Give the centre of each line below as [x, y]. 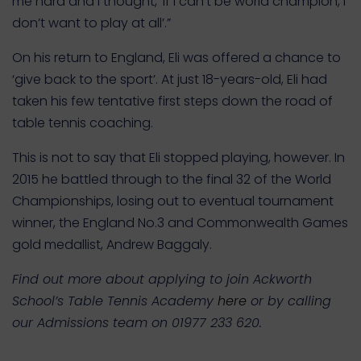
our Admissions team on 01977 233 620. [137, 323]
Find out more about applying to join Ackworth [162, 279]
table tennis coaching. [83, 123]
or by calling [289, 301]
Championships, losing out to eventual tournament [173, 201]
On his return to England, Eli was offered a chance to [176, 58]
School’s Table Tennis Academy [115, 301]
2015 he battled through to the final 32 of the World [172, 179]
